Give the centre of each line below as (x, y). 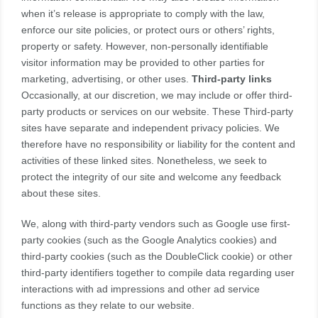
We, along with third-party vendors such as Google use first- (156, 224)
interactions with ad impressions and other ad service (141, 289)
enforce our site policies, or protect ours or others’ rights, (148, 30)
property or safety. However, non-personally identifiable (145, 46)
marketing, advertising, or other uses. (106, 79)
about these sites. (61, 193)
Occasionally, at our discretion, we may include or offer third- (157, 95)
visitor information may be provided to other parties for (143, 63)
